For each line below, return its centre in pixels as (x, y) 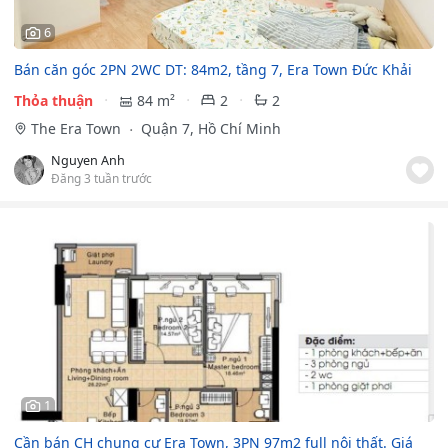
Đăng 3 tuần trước (101, 177)
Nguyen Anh (88, 160)
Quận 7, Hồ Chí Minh (208, 128)
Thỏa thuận (53, 100)
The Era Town (77, 128)
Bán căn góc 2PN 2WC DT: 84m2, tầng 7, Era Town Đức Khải (213, 69)
